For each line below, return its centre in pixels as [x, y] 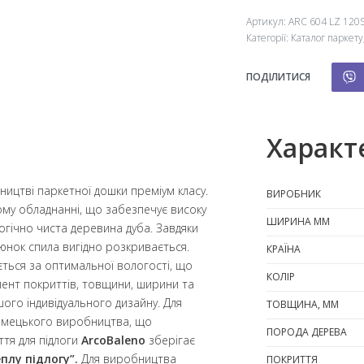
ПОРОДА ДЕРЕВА [307, 332]
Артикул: [267, 22]
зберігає [170, 340]
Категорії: [268, 38]
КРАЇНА [284, 249]
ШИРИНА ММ [299, 222]
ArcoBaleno [113, 340]
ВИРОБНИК [294, 194]
